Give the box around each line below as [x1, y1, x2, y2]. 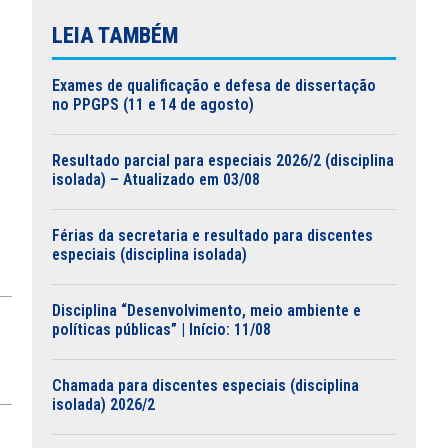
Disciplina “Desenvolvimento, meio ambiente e [52, 300, 361, 320]
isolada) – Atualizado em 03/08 [52, 169, 260, 189]
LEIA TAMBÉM [52, 22, 178, 48]
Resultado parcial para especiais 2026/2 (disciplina [52, 150, 394, 170]
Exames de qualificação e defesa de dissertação [52, 75, 376, 95]
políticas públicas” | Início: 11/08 [52, 319, 271, 339]
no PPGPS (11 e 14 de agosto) [52, 94, 254, 114]
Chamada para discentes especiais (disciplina [52, 375, 359, 395]
